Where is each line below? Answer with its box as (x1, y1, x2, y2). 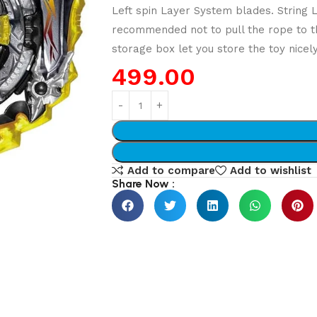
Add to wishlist (230, 163, 312, 177)
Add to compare (127, 163, 216, 177)
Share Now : (112, 177, 175, 191)
